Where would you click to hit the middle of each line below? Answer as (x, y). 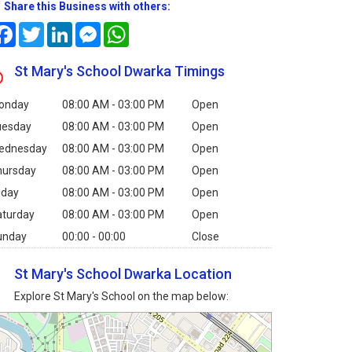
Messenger (128, 29)
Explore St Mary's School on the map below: (122, 297)
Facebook (40, 29)
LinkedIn (93, 29)
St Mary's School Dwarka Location (123, 274)
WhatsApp (155, 29)
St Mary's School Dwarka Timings (120, 71)
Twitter (62, 29)
